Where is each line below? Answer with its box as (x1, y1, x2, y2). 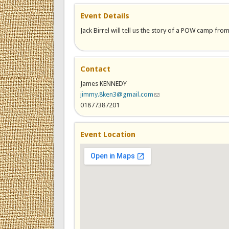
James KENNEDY (80, 79, 127, 87)
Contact (80, 64, 110, 74)
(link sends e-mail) (153, 90, 206, 98)
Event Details (80, 11, 129, 20)
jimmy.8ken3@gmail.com (80, 90, 153, 98)
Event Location (80, 129, 135, 139)
